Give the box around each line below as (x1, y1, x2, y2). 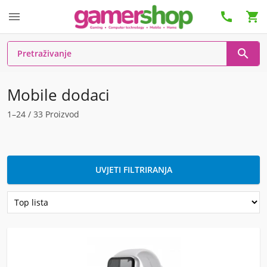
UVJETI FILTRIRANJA (95, 164, 172, 175)
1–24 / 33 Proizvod (7, 108, 79, 120)
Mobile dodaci (7, 84, 110, 105)
